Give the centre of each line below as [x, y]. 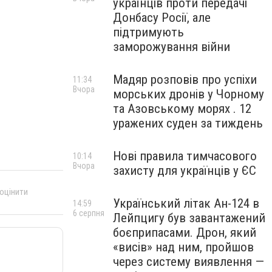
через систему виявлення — [189, 262]
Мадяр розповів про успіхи [185, 80]
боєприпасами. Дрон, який [185, 233]
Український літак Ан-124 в [186, 203]
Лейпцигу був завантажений [189, 218]
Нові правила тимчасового [185, 156]
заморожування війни [172, 47]
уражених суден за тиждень [188, 123]
